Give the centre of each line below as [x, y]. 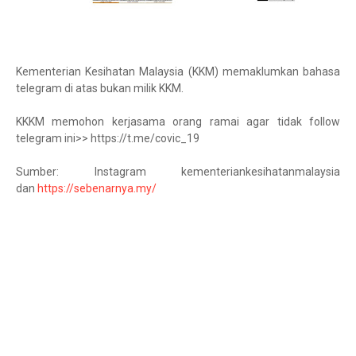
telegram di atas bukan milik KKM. [100, 88]
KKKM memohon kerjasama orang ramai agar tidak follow [178, 122]
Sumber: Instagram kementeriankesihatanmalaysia [178, 172]
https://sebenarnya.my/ [97, 188]
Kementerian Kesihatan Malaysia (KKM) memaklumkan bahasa [178, 72]
